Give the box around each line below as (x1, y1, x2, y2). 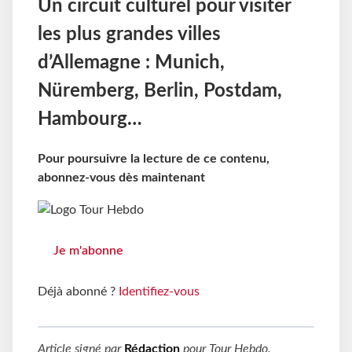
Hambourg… (38, 110, 142, 130)
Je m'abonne (53, 244, 123, 257)
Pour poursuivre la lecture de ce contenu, (38, 152, 269, 166)
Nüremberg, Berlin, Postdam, (38, 82, 282, 101)
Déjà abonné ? (38, 284, 119, 298)
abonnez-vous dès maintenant (38, 171, 205, 185)
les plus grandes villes (38, 25, 221, 45)
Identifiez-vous (119, 284, 200, 298)
